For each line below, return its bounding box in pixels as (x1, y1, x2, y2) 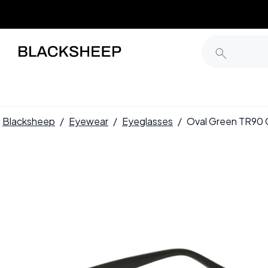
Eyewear (69, 115, 108, 127)
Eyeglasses (122, 115, 173, 127)
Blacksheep (2, 115, 55, 127)
